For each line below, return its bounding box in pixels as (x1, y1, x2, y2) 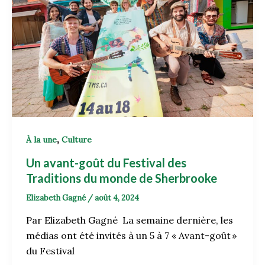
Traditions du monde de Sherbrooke (26, 170, 219, 185)
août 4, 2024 (95, 192, 139, 203)
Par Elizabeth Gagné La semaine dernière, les (26, 214, 233, 227)
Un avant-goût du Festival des (26, 155, 186, 170)
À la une (26, 134, 57, 145)
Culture (62, 134, 92, 145)
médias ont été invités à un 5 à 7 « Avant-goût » (26, 230, 237, 242)
